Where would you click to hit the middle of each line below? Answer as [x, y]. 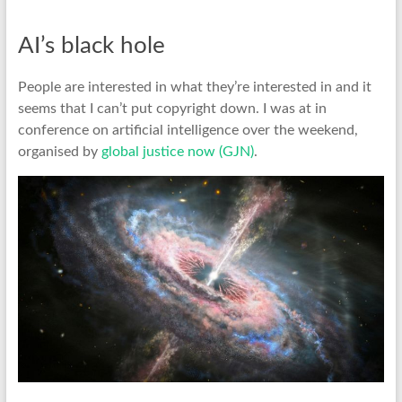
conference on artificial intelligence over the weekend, [188, 131]
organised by [59, 152]
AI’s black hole [91, 46]
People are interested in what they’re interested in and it [194, 87]
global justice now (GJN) [177, 152]
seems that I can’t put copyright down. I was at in [172, 109]
